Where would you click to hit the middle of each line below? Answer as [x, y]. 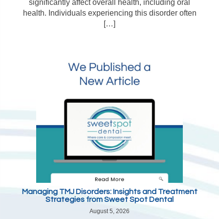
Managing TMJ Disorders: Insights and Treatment [109, 192]
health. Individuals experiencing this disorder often [109, 13]
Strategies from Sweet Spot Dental [109, 199]
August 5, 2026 [109, 211]
